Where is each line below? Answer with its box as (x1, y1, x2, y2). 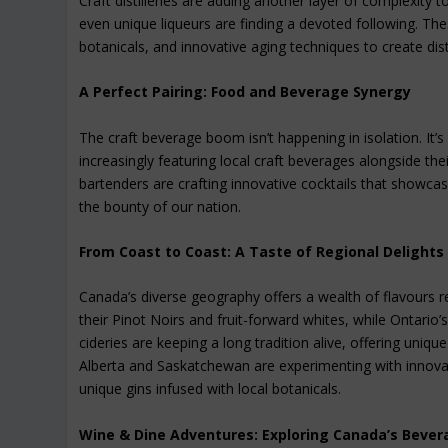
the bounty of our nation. (79, 196, 242, 216)
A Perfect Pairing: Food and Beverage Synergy (79, 82, 412, 102)
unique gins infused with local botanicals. (79, 379, 342, 399)
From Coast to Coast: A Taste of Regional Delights (79, 242, 445, 262)
